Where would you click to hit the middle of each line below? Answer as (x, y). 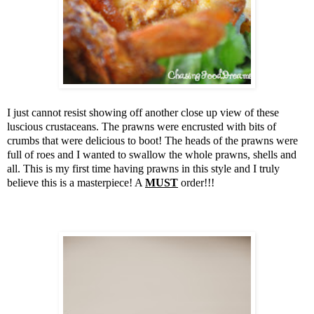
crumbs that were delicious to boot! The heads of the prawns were (152, 141)
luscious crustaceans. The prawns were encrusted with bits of (142, 127)
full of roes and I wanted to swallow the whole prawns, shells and (152, 155)
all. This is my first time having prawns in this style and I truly (143, 169)
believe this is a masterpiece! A (76, 183)
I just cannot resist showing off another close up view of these (143, 113)
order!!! (196, 183)
